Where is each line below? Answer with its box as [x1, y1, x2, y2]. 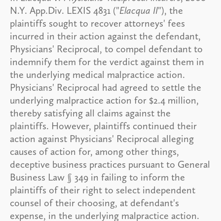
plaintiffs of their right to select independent [10, 184, 195, 196]
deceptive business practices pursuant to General [10, 158, 210, 170]
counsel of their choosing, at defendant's [10, 196, 179, 209]
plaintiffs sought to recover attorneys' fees [10, 17, 185, 29]
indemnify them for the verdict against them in [10, 55, 204, 68]
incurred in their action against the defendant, [10, 30, 201, 42]
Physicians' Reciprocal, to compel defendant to [10, 42, 203, 55]
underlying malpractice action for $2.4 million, [10, 94, 199, 106]
